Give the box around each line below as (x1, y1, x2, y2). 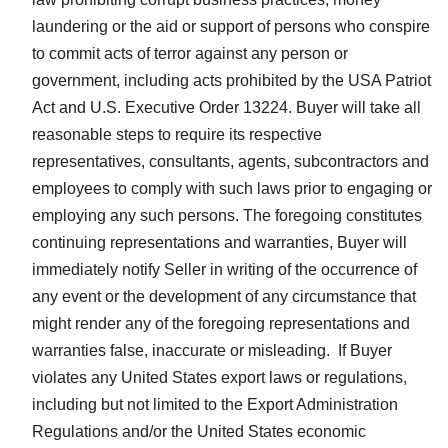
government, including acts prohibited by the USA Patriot (32, 71, 431, 89)
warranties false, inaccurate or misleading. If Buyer (32, 341, 392, 359)
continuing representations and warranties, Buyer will (32, 233, 407, 251)
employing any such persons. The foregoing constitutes (32, 206, 422, 224)
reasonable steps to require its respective (32, 125, 322, 143)
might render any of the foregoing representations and (32, 314, 410, 332)
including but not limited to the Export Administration (32, 395, 398, 413)
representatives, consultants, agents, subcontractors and (32, 152, 429, 170)
